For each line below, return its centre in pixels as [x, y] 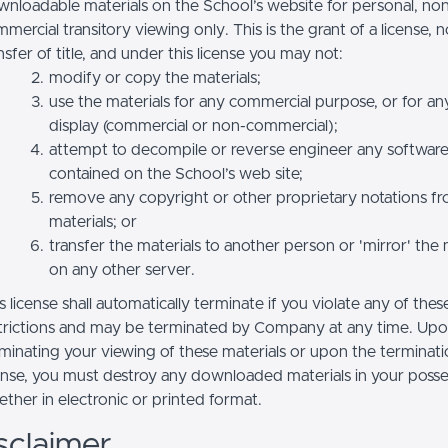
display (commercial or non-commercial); [193, 126]
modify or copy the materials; [154, 78]
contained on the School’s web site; [176, 174]
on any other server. [122, 270]
